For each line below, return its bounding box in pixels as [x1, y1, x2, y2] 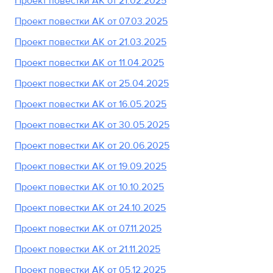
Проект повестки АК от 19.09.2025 [15, 160, 167, 172]
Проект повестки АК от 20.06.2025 [15, 139, 170, 152]
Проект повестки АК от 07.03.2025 [15, 15, 168, 27]
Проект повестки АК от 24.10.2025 [15, 201, 166, 214]
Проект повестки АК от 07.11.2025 [15, 222, 162, 235]
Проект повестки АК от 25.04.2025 [15, 77, 169, 90]
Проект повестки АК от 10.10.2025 [15, 180, 165, 193]
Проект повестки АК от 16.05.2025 [15, 97, 167, 110]
